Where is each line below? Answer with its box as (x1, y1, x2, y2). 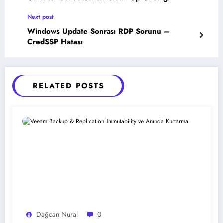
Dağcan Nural (36, 209, 78, 220)
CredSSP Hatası (27, 36, 83, 48)
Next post (27, 12, 54, 22)
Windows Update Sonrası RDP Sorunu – (27, 26, 170, 37)
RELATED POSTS (33, 80, 104, 92)
